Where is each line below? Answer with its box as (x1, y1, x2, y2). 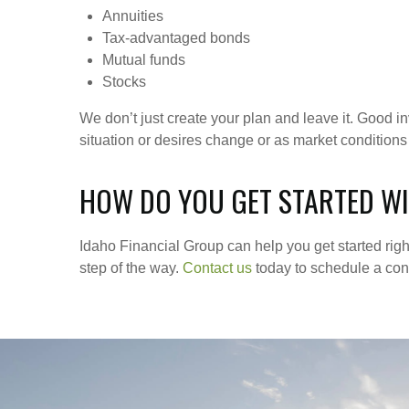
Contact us (183, 260, 252, 276)
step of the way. (79, 260, 183, 276)
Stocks (102, 74, 150, 89)
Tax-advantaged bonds (102, 30, 250, 46)
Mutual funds (102, 52, 185, 68)
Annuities (102, 8, 163, 24)
